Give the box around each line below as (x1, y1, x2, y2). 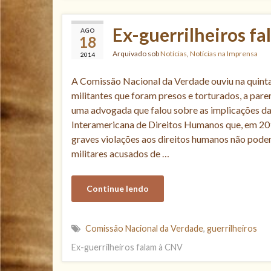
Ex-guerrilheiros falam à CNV (71, 242, 183, 252)
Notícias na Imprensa (190, 49, 258, 58)
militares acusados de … (71, 148, 169, 159)
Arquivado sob (113, 49, 160, 58)
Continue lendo (87, 183, 149, 194)
